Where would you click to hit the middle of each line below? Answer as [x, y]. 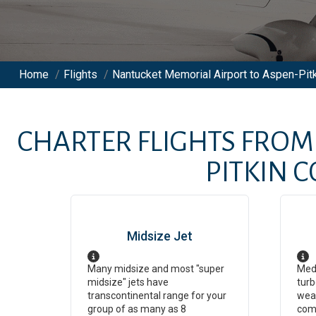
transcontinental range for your [157, 296]
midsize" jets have [128, 282]
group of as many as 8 [137, 309]
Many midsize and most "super [156, 269]
